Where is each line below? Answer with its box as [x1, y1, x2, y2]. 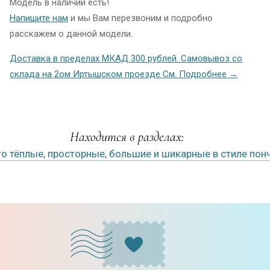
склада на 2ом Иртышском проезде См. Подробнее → [10, 68, 238, 80]
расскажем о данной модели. [10, 28, 133, 39]
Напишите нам [10, 12, 68, 24]
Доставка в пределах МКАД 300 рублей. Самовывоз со [10, 52, 242, 64]
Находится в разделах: [70, 128, 184, 145]
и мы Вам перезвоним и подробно [68, 12, 213, 24]
